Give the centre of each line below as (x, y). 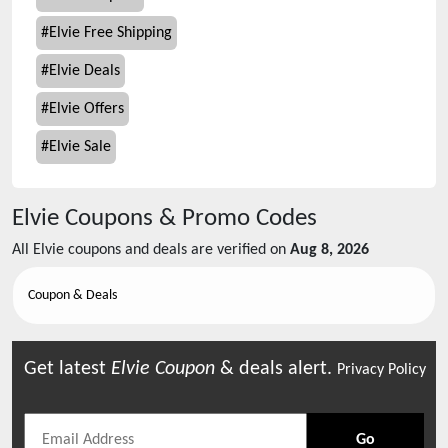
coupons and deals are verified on (175, 250)
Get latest (67, 369)
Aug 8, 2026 (329, 250)
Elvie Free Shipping (110, 33)
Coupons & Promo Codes (188, 218)
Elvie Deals (84, 71)
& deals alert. (276, 369)
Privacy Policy (381, 370)
